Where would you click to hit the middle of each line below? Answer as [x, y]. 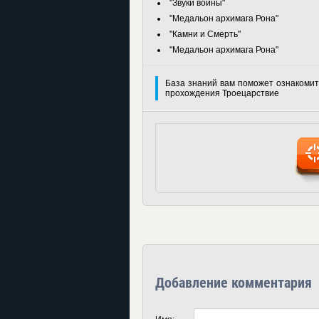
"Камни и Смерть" [205, 34]
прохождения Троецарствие [222, 93]
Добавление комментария [234, 283]
